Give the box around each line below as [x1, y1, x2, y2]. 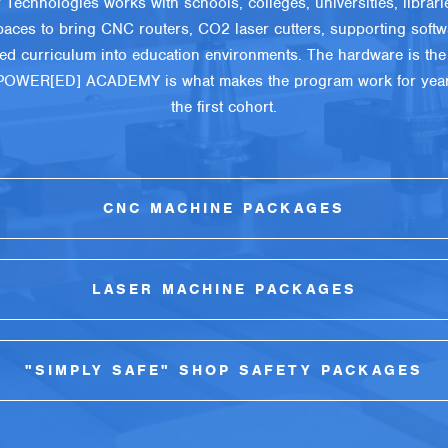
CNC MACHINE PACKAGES [103, 198, 345, 217]
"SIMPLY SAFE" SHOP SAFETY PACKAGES [25, 360, 423, 379]
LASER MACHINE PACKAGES [91, 279, 357, 298]
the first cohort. [171, 96, 277, 117]
